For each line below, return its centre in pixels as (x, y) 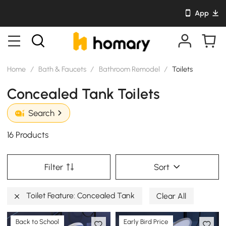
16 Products (28, 135)
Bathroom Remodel (129, 69)
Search (41, 113)
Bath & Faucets (63, 69)
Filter (53, 167)
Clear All (172, 196)
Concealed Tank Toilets (84, 94)
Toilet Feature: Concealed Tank (80, 195)
